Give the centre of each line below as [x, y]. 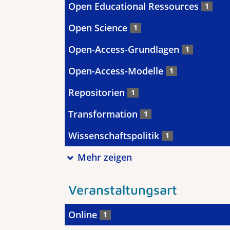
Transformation [104, 114]
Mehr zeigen [104, 157]
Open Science [99, 28]
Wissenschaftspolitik [115, 136]
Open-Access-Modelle [117, 71]
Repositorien [98, 92]
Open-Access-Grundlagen [125, 49]
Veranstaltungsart [123, 189]
